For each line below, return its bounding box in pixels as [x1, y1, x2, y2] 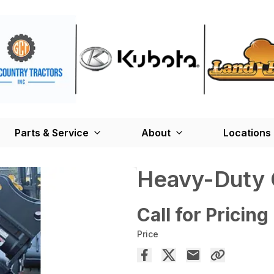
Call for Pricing [137, 204, 268, 226]
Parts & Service [15, 127, 89, 139]
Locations [223, 127, 271, 139]
